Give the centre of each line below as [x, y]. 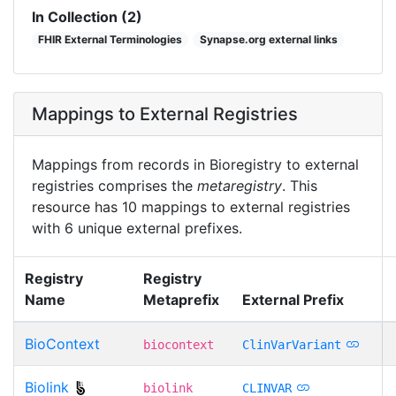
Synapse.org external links [268, 39]
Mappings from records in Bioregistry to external [195, 164]
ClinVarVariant [292, 344]
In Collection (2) [87, 16]
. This [300, 185]
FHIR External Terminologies [110, 39]
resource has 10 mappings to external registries [191, 206]
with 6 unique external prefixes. [137, 228]
